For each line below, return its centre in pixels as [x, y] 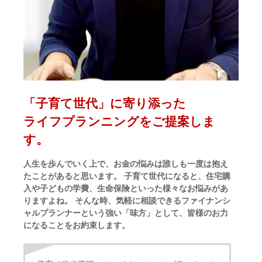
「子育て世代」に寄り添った [105, 103]
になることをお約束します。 [77, 225]
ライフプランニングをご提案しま [120, 121]
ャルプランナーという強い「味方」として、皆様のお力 [126, 213]
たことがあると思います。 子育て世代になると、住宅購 [127, 176]
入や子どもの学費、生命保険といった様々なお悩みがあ [126, 189]
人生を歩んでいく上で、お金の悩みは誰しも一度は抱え [126, 164]
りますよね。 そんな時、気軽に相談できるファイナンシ [127, 201]
